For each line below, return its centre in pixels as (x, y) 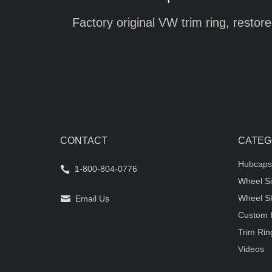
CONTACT (84, 141)
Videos (251, 249)
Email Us (92, 199)
